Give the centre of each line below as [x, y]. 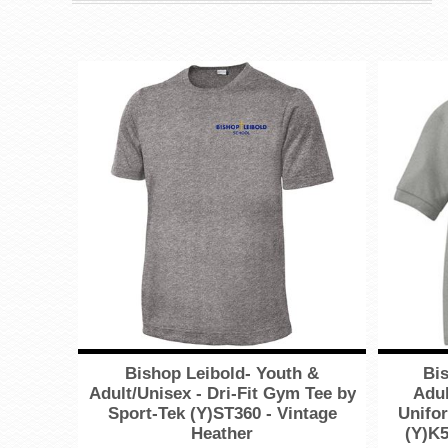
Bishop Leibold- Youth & [222, 374]
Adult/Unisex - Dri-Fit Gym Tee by [222, 394]
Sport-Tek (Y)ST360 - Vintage [222, 414]
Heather [222, 434]
